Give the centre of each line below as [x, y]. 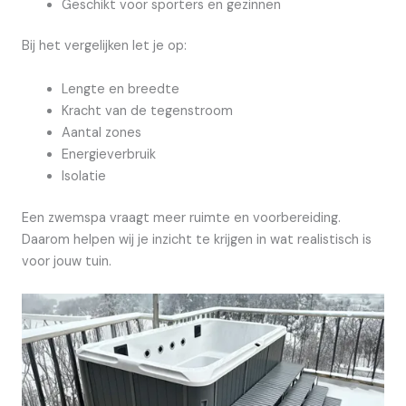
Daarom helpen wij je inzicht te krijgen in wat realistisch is [197, 239]
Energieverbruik [108, 154]
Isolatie [83, 176]
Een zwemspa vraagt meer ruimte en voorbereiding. [181, 217]
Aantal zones [101, 132]
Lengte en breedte [120, 89]
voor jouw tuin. [67, 261]
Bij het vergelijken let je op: [104, 46]
